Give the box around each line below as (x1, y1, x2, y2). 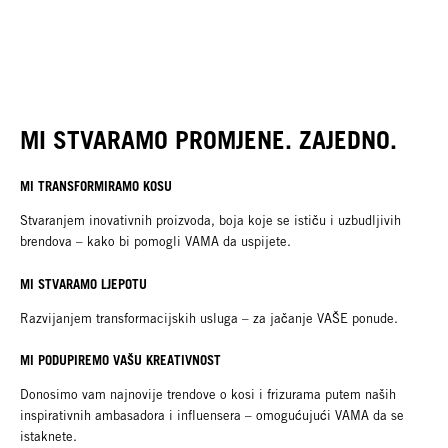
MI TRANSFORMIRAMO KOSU (20, 177, 172, 194)
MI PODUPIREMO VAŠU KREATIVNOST (20, 352, 225, 369)
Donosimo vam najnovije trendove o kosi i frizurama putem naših (20, 387, 396, 403)
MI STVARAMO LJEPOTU (20, 275, 147, 292)
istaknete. (20, 429, 77, 445)
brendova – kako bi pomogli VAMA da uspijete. (20, 233, 291, 249)
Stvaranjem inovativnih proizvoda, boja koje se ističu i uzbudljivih (20, 212, 401, 228)
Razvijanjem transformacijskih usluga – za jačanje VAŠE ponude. (20, 310, 398, 326)
